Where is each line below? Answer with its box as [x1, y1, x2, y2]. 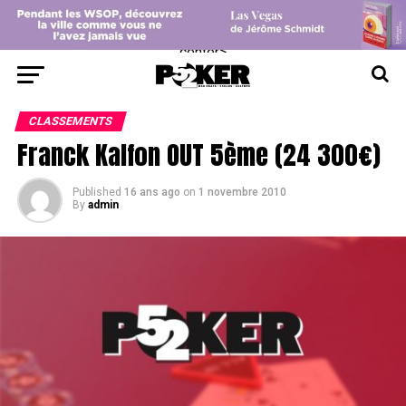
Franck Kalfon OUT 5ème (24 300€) [16, 135, 381, 175]
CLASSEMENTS [26, 114, 114, 129]
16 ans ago [123, 186, 180, 199]
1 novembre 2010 [198, 186, 286, 199]
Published [72, 186, 121, 199]
